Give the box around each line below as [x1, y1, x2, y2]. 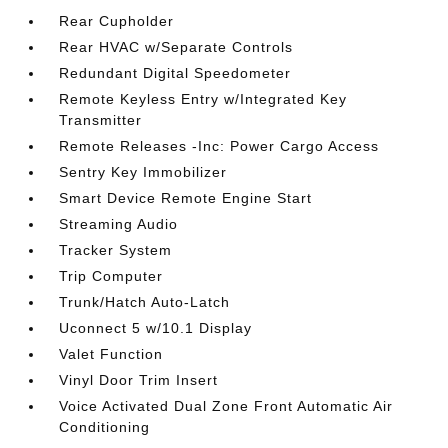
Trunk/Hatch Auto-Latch [59, 294, 231, 310]
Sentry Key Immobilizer [59, 164, 228, 180]
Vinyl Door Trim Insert [59, 372, 219, 388]
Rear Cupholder [59, 13, 175, 29]
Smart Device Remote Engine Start [59, 190, 313, 206]
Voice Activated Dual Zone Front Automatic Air [59, 398, 394, 414]
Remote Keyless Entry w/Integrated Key [59, 91, 348, 107]
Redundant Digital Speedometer [59, 65, 292, 81]
